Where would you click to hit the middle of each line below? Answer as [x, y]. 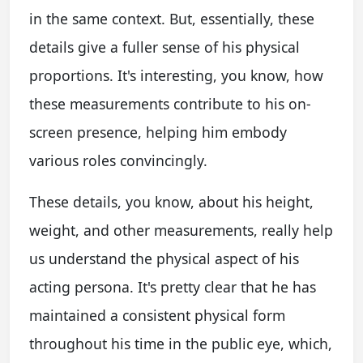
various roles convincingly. [118, 160]
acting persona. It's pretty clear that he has [173, 286]
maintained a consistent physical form [157, 315]
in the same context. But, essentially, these [172, 18]
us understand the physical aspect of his [164, 258]
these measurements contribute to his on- [170, 103]
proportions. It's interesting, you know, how [176, 75]
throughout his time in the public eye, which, [181, 343]
